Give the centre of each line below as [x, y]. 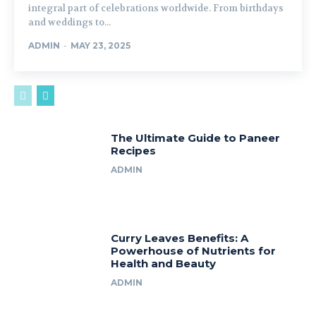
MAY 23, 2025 [101, 45]
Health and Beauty [164, 264]
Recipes [134, 150]
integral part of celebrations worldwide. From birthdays [156, 8]
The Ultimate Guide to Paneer [196, 138]
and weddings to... [69, 22]
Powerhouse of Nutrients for [194, 251]
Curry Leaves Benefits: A [180, 238]
